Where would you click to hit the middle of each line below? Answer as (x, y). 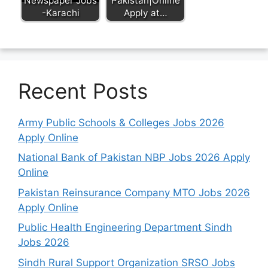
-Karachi (60, 13)
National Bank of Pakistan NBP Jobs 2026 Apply (134, 158)
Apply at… (145, 13)
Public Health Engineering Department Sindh (125, 228)
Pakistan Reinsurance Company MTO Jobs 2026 (134, 192)
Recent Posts (83, 91)
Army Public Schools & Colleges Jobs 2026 (121, 122)
